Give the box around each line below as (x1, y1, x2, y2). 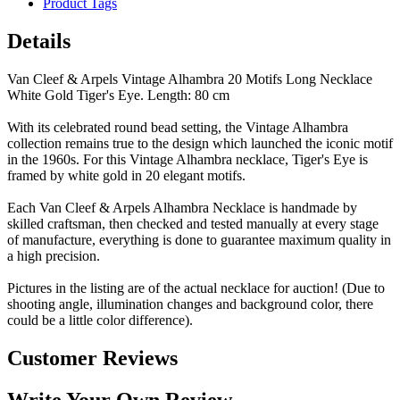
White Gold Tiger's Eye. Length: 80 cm (7, 87, 229, 104)
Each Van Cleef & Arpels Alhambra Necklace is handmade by (7, 200, 357, 216)
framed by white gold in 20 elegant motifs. (7, 168, 246, 184)
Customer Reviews (7, 346, 178, 370)
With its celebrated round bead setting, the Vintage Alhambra (7, 120, 348, 136)
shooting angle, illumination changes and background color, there (7, 296, 373, 312)
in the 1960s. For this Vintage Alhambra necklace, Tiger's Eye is (7, 152, 368, 168)
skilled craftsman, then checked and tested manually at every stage (7, 216, 379, 232)
